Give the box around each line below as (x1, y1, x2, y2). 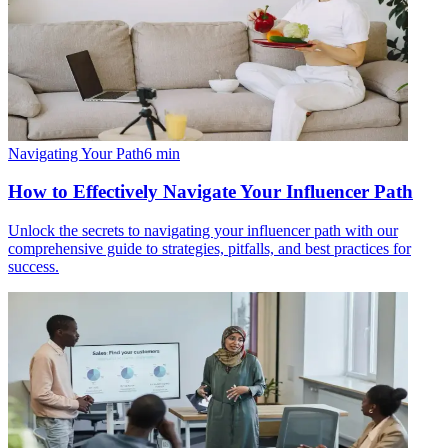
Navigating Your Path (8, 144, 144, 162)
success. (8, 258, 59, 276)
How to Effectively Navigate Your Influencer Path (8, 181, 413, 203)
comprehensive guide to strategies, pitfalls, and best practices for (8, 240, 411, 258)
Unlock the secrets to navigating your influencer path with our (8, 222, 398, 240)
